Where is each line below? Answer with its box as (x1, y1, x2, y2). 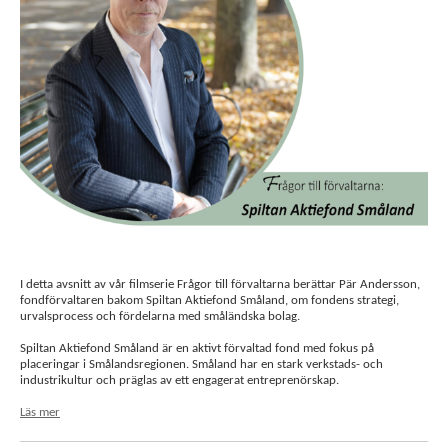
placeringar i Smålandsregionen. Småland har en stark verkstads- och (20, 358, 383, 371)
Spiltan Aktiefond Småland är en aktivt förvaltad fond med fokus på (20, 342, 374, 355)
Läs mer (20, 406, 60, 419)
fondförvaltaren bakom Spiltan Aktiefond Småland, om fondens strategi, (20, 294, 399, 307)
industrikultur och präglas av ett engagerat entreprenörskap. (20, 374, 339, 387)
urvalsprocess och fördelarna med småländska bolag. (20, 310, 300, 323)
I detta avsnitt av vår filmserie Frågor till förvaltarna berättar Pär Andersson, (20, 278, 420, 291)
